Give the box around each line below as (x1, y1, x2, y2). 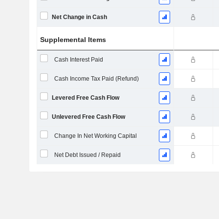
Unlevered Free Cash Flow (51, 113, 125, 120)
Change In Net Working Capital (54, 132, 137, 139)
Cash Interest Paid (54, 56, 103, 63)
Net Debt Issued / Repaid (54, 152, 121, 158)
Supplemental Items (40, 36, 107, 44)
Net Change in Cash (51, 14, 107, 21)
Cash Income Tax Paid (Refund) (54, 75, 139, 82)
